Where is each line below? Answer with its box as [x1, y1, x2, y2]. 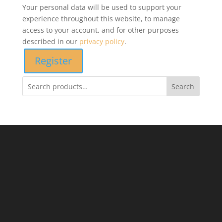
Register [34, 54, 72, 67]
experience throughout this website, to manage [22, 14, 180, 23]
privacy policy [79, 37, 124, 46]
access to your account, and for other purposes [22, 25, 179, 35]
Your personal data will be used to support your [22, 2, 181, 12]
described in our [22, 37, 79, 46]
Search [171, 81, 195, 91]
